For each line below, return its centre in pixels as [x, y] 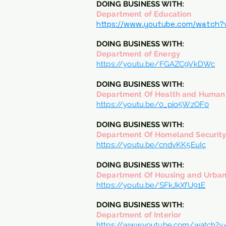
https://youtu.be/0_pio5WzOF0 [153, 104]
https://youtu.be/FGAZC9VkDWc [156, 64]
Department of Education [144, 14]
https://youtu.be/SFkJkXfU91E [151, 185]
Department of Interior [139, 215]
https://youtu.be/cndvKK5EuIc [151, 145]
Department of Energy [138, 54]
